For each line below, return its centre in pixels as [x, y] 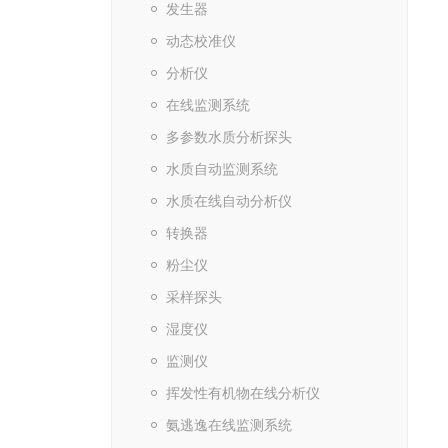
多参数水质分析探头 [228, 137]
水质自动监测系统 [221, 169]
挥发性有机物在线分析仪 [242, 393]
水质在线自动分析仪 [228, 201]
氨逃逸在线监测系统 [228, 425]
